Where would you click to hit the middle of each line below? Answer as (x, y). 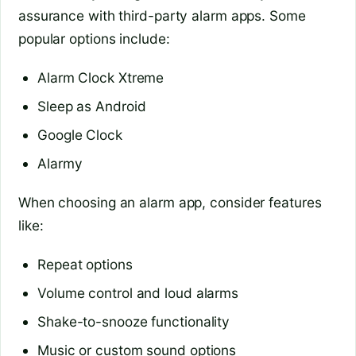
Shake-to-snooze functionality (134, 321)
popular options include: (94, 39)
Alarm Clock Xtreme (101, 78)
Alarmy (60, 163)
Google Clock (80, 134)
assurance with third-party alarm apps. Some (162, 16)
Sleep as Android (92, 106)
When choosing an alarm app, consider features (170, 203)
